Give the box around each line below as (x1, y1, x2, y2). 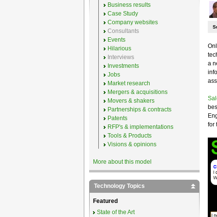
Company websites (107, 19, 158, 26)
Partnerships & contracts (107, 106, 171, 113)
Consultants (107, 28, 139, 34)
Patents (107, 115, 127, 122)
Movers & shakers (107, 97, 155, 104)
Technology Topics (93, 183, 145, 189)
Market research (107, 80, 150, 87)
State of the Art (96, 209, 135, 216)
